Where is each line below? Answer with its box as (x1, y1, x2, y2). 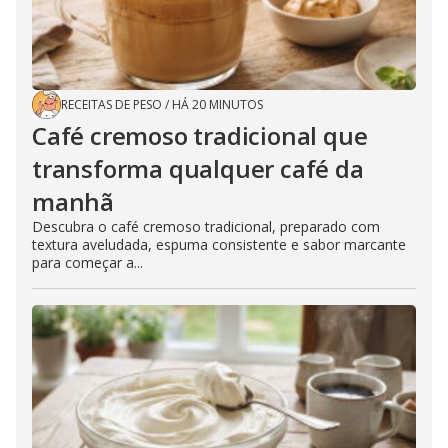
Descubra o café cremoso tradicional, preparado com (32, 217, 380, 237)
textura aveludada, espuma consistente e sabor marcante (32, 235, 406, 255)
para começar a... (32, 253, 143, 273)
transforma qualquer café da (32, 152, 364, 186)
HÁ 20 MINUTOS (172, 96, 263, 114)
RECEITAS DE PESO (61, 96, 162, 114)
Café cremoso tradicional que (32, 119, 368, 153)
